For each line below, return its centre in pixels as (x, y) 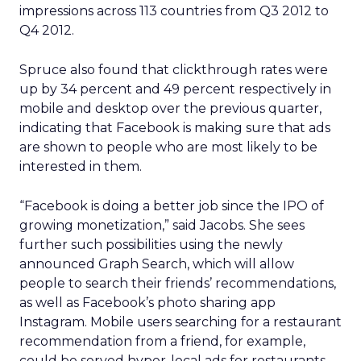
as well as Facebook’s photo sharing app (147, 303)
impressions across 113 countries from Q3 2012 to (174, 11)
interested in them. (81, 166)
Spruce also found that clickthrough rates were (174, 70)
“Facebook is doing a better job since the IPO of (172, 206)
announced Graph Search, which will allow (157, 264)
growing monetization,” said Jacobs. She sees (162, 225)
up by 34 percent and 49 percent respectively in (175, 89)
